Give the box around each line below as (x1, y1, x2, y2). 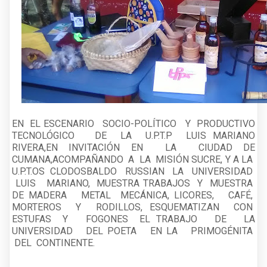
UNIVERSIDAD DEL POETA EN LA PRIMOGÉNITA (12, 225, 255, 237)
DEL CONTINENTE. (12, 237, 100, 249)
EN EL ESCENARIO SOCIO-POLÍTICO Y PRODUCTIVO (12, 117, 255, 129)
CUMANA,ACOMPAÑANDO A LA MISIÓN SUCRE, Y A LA (12, 153, 255, 165)
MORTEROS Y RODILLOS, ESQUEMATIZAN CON (12, 201, 255, 213)
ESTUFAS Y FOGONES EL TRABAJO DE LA (12, 213, 255, 225)
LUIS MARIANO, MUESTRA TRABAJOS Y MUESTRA (12, 177, 255, 189)
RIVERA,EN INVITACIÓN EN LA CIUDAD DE (12, 141, 255, 153)
